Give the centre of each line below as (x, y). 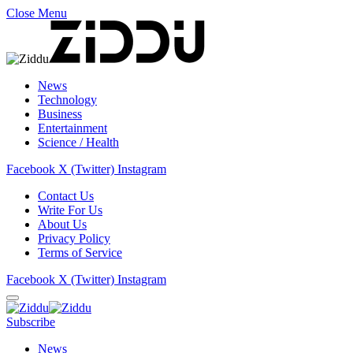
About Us (62, 224)
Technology (67, 100)
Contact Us (66, 196)
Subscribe (31, 322)
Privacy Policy (74, 238)
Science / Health (78, 142)
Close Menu (37, 13)
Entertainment (72, 128)
